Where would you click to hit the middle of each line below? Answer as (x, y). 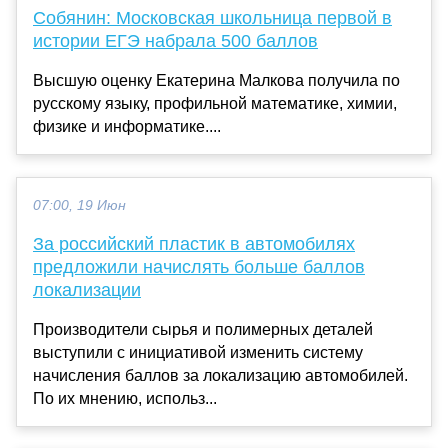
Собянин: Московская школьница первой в (212, 17)
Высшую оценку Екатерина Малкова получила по (216, 80)
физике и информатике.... (127, 126)
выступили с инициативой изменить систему (198, 352)
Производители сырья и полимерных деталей (203, 329)
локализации (87, 289)
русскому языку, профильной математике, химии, (215, 103)
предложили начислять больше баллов (199, 266)
